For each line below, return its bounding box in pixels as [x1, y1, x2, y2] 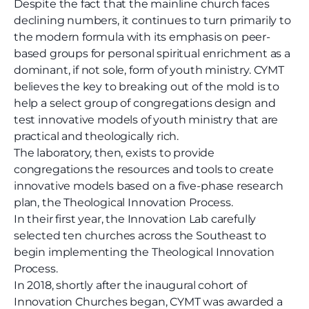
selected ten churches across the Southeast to [14, 229, 266, 243]
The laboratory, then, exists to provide [14, 146, 215, 160]
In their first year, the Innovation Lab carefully [14, 212, 257, 226]
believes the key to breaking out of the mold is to [14, 80, 280, 94]
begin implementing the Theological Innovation [14, 246, 275, 259]
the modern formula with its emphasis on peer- [14, 30, 270, 44]
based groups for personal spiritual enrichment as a [14, 47, 290, 61]
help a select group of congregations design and [14, 97, 276, 110]
